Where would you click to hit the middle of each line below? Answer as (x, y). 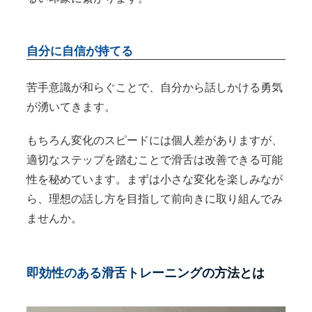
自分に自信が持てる (79, 52)
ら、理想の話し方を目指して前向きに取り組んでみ (154, 198)
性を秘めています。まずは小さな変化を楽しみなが (154, 179)
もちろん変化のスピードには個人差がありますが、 (154, 140)
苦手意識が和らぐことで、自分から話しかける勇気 (154, 87)
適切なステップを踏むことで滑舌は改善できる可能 (154, 159)
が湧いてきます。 (71, 107)
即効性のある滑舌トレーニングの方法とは (145, 273)
